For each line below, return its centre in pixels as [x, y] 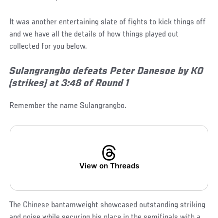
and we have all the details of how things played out [94, 34]
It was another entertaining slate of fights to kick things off [108, 22]
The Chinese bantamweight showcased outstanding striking [108, 205]
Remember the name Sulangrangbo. [68, 106]
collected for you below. [48, 46]
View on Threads [109, 165]
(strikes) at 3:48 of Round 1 [69, 84]
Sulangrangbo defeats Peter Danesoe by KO [107, 72]
